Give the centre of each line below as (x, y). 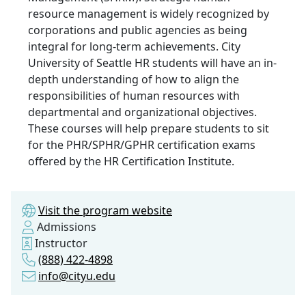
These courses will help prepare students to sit (149, 129)
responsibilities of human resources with (134, 96)
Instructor (60, 244)
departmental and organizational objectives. (142, 112)
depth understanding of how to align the (134, 80)
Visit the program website (105, 211)
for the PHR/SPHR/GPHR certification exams (142, 145)
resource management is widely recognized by (149, 14)
